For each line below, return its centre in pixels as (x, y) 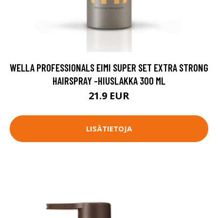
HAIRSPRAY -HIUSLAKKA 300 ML (109, 80)
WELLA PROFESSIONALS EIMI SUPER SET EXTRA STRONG (109, 67)
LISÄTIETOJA (109, 129)
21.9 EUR (109, 95)
